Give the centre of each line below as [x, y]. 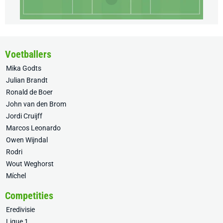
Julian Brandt [27, 80]
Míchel [16, 176]
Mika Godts [24, 68]
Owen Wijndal [27, 140]
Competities [29, 196]
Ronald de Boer [29, 92]
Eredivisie [20, 210]
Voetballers [28, 55]
